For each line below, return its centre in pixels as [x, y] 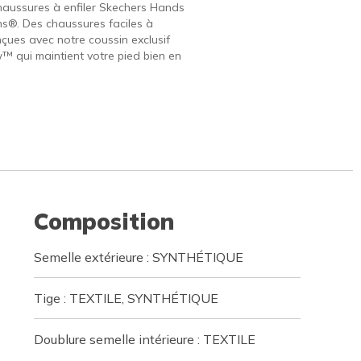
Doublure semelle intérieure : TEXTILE [144, 339]
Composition [104, 221]
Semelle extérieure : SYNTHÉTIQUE [138, 257]
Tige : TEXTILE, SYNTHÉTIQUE [126, 298]
